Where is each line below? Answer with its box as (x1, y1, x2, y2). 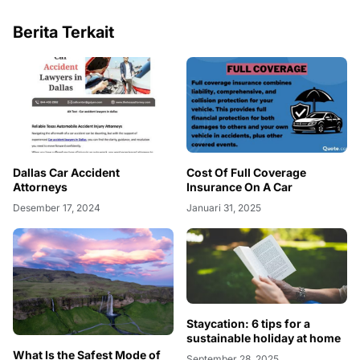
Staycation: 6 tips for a (186, 316, 310, 330)
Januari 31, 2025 (186, 202, 261, 215)
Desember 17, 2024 (13, 201, 100, 214)
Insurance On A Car (186, 180, 292, 194)
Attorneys (13, 179, 67, 194)
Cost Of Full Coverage (186, 166, 306, 180)
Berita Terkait (13, 22, 114, 43)
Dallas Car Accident (13, 165, 120, 179)
